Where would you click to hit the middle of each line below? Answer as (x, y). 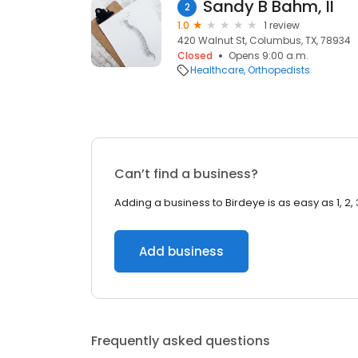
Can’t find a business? (186, 174)
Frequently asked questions (181, 341)
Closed (195, 56)
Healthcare (217, 70)
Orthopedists (279, 70)
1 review (282, 25)
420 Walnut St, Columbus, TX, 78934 (264, 40)
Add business (181, 251)
